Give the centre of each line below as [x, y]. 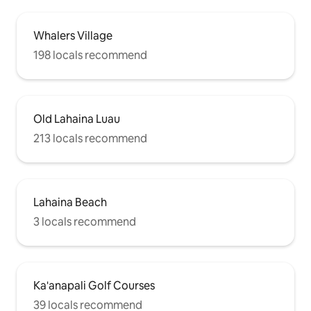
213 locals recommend [90, 138]
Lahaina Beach [70, 202]
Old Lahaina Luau [77, 119]
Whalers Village [73, 35]
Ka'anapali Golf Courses [94, 285]
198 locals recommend [90, 55]
